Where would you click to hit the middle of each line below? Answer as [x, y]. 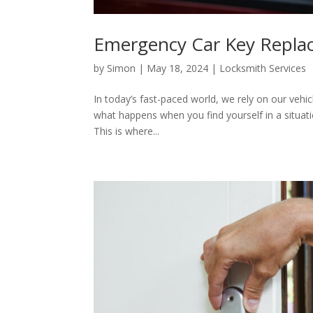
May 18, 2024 [178, 68]
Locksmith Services [263, 68]
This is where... [127, 131]
